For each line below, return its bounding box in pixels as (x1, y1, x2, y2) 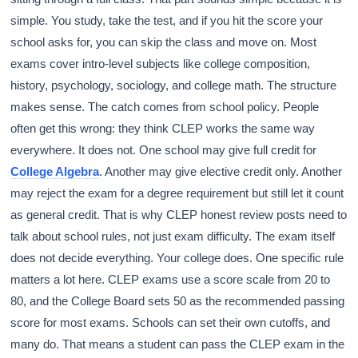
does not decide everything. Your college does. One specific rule (10, 251, 344, 265)
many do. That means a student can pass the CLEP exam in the (10, 337, 345, 352)
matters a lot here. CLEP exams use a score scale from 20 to (10, 272, 331, 287)
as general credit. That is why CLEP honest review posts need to (10, 208, 348, 222)
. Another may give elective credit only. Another (99, 165, 343, 179)
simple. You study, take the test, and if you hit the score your (10, 14, 324, 28)
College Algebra (10, 165, 100, 179)
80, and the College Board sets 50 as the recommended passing (10, 294, 345, 308)
